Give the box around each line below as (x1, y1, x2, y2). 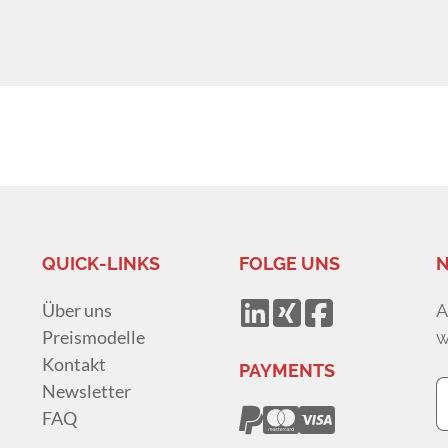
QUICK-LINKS (42, 253, 161, 275)
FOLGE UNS (238, 253, 340, 275)
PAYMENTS (238, 360, 335, 382)
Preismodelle (42, 326, 146, 349)
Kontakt (42, 353, 107, 376)
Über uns (42, 299, 113, 322)
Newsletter (42, 380, 132, 403)
